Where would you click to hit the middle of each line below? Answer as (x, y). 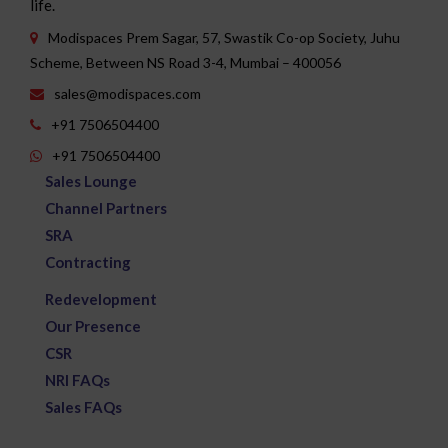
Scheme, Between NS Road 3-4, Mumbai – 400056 (185, 56)
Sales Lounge (91, 174)
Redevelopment (101, 292)
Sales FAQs (83, 400)
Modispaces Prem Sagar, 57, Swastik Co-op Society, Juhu (224, 31)
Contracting (88, 255)
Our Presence (93, 319)
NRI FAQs (77, 373)
